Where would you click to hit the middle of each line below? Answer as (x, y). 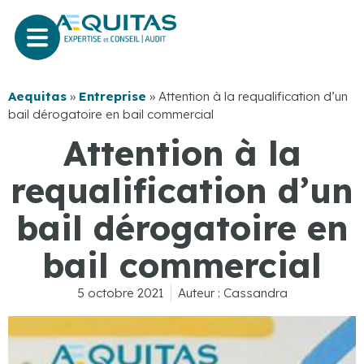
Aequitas (37, 96)
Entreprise (113, 96)
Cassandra (253, 293)
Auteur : (199, 293)
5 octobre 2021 (120, 293)
